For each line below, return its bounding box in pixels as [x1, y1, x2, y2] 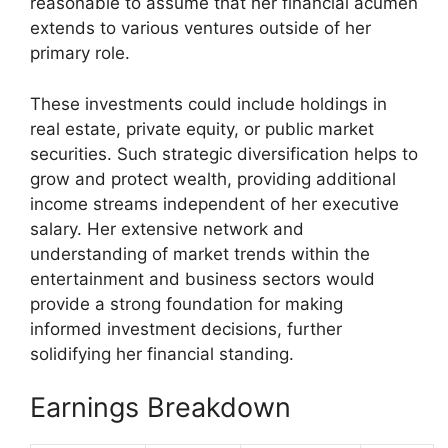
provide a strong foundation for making [30, 293, 343, 314]
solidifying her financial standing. [30, 343, 294, 364]
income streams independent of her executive [30, 193, 399, 214]
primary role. [30, 43, 130, 64]
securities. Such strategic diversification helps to [30, 143, 418, 164]
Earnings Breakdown [30, 391, 291, 425]
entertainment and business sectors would [30, 268, 375, 289]
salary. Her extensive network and [30, 218, 304, 239]
